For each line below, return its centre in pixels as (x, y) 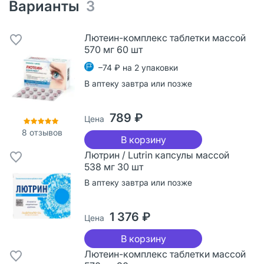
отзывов (44, 132)
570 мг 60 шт (113, 49)
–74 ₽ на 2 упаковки (138, 67)
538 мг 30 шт (114, 166)
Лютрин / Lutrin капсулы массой (157, 155)
